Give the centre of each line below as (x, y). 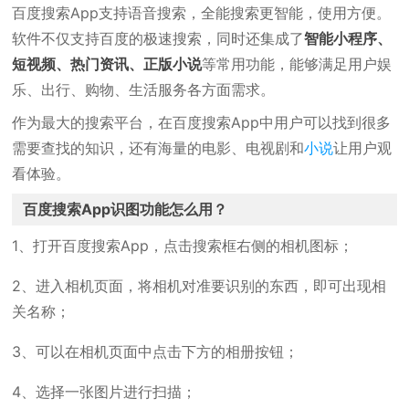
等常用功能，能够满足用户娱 (297, 64)
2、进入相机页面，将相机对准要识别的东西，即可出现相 (199, 286)
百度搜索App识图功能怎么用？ (126, 209)
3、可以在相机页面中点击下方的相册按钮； (156, 351)
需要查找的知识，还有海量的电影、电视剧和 (158, 148)
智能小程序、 (348, 38)
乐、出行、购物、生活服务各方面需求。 (144, 89)
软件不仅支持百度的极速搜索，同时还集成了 (158, 38)
